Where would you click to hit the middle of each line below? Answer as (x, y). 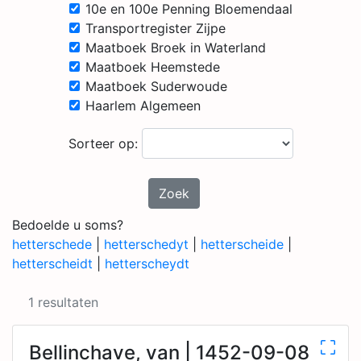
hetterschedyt (146, 244)
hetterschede (52, 244)
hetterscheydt (147, 263)
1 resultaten (63, 302)
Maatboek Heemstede (152, 67)
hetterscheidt (52, 263)
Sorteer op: (105, 143)
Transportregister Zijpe (155, 28)
